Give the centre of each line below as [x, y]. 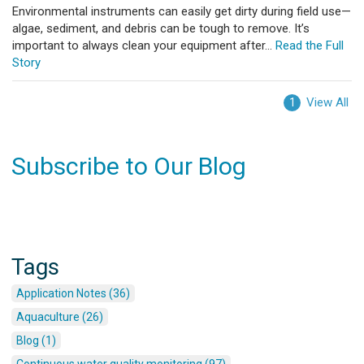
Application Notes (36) [73, 294]
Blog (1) [36, 341]
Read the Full [308, 46]
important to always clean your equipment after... [142, 46]
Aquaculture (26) [60, 317]
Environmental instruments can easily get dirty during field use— [182, 12]
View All [328, 102]
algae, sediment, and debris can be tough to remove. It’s [161, 29]
